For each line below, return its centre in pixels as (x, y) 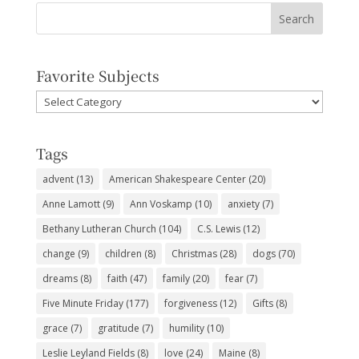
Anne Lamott (71, 204)
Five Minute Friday (83, 303)
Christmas (194, 253)
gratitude (118, 328)
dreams (60, 278)
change (58, 253)
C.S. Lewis (218, 228)
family (176, 278)
